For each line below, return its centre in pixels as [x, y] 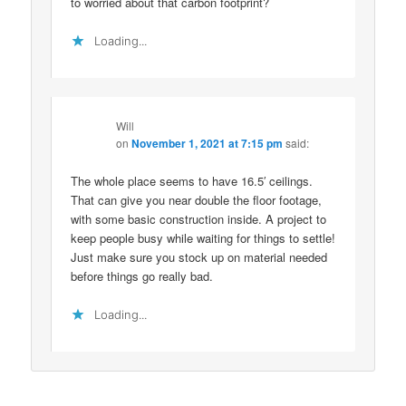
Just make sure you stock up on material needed [199, 256]
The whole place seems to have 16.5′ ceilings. [192, 180]
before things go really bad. [142, 275]
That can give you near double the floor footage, [197, 199]
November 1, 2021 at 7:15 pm [208, 143]
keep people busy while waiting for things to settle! [203, 237]
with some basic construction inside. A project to [199, 218]
